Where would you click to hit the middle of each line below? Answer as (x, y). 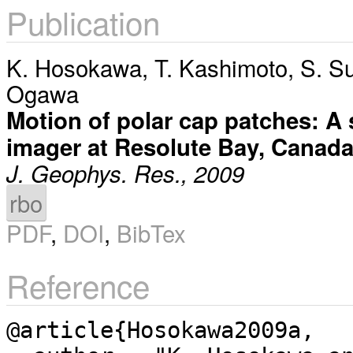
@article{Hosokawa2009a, (160, 330)
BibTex (151, 232)
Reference (78, 285)
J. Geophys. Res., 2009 (125, 173)
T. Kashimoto (221, 67)
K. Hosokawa (74, 67)
